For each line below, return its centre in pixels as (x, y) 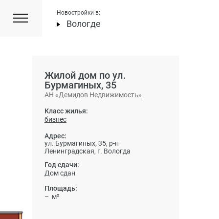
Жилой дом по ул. (85, 75)
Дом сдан (60, 173)
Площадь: (61, 188)
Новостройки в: (78, 13)
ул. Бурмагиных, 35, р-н (82, 143)
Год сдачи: (62, 165)
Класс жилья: (66, 111)
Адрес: (55, 136)
